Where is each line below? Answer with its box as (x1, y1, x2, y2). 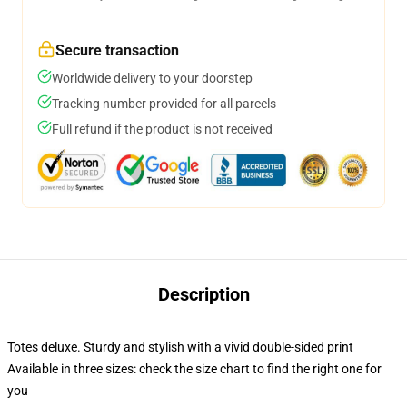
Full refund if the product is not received (52, 122, 273, 136)
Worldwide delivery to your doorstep (52, 71, 253, 85)
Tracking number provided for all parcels (52, 96, 276, 111)
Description (157, 283, 250, 305)
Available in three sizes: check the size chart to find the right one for (7, 362, 382, 376)
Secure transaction (55, 42, 179, 59)
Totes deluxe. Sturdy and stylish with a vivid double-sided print (7, 340, 353, 354)
